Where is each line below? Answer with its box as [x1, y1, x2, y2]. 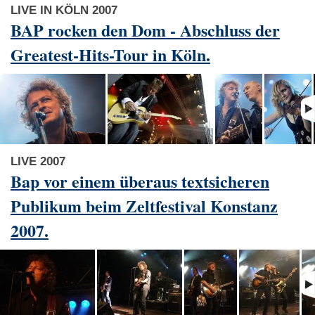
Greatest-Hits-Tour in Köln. [11, 41, 210, 67]
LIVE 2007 [11, 154, 65, 168]
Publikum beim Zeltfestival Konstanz [11, 193, 278, 218]
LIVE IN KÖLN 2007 [11, 3, 117, 17]
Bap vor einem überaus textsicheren [11, 168, 269, 193]
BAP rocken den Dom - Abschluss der [11, 17, 280, 42]
